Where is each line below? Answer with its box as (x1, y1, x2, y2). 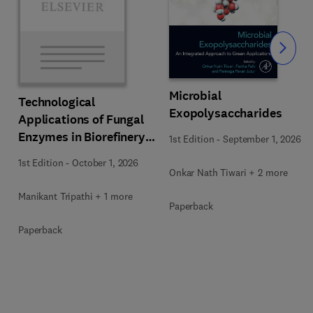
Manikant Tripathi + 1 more (18, 190, 133, 203)
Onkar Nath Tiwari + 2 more (169, 166, 288, 179)
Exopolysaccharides (169, 105, 282, 122)
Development (18, 163, 93, 180)
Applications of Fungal (18, 111, 144, 128)
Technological (18, 94, 96, 110)
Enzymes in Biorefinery (18, 129, 145, 145)
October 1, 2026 (72, 156, 138, 169)
